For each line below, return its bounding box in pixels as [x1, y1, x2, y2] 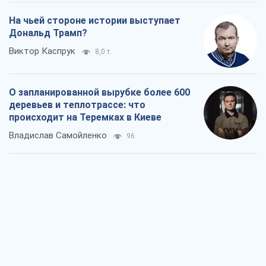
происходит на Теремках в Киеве [9, 111, 161, 123]
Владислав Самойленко [9, 129, 107, 141]
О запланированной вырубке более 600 [9, 86, 190, 98]
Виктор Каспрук [9, 45, 75, 56]
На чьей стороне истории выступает [9, 14, 180, 26]
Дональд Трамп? [9, 27, 87, 39]
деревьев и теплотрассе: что [9, 99, 145, 110]
